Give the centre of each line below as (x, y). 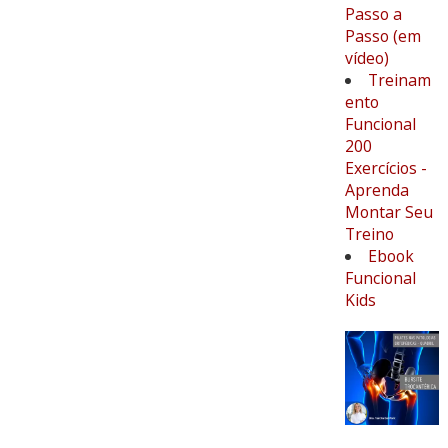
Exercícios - (385, 168)
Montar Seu (388, 212)
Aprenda (376, 190)
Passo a (373, 14)
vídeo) (366, 58)
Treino (369, 234)
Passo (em (382, 36)
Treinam (399, 80)
